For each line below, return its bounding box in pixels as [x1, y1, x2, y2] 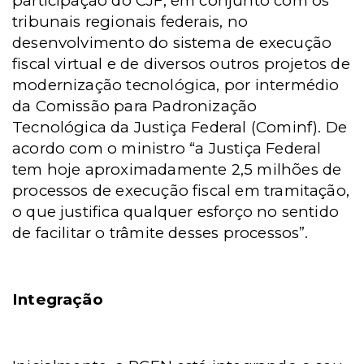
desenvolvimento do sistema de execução [12, 33, 332, 52]
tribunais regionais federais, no [12, 12, 248, 31]
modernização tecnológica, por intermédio [12, 76, 340, 94]
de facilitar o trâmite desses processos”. [12, 223, 309, 242]
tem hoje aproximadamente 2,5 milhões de [12, 160, 342, 179]
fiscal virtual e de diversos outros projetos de [12, 54, 350, 73]
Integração [12, 290, 103, 309]
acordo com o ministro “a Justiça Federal [12, 139, 322, 158]
